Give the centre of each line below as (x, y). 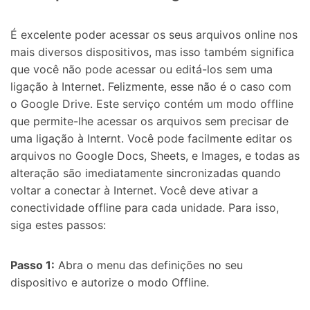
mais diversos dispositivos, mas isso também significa (152, 52)
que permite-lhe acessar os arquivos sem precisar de (149, 121)
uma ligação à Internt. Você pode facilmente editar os (151, 139)
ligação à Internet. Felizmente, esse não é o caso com (151, 87)
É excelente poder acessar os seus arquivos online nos (154, 35)
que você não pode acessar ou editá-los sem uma (142, 70)
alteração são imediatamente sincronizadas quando (146, 173)
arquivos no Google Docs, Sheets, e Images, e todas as (155, 156)
